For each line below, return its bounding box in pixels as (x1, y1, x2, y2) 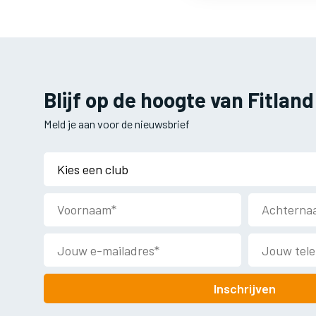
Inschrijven (214, 281, 276, 297)
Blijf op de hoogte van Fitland (44, 86, 314, 112)
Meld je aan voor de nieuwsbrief (44, 117, 190, 131)
